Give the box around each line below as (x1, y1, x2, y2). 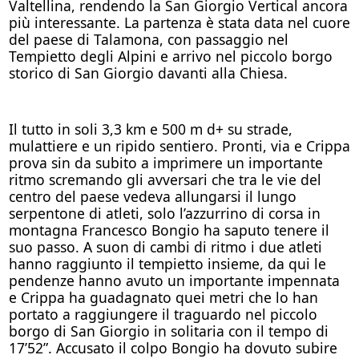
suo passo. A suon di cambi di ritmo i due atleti (8, 236, 322, 256)
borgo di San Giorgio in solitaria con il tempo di (8, 321, 329, 341)
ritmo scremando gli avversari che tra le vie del (8, 169, 321, 189)
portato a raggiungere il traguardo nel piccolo (8, 304, 317, 324)
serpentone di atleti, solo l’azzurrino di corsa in (8, 203, 321, 223)
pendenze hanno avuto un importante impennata (8, 270, 340, 290)
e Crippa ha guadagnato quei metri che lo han (8, 287, 318, 307)
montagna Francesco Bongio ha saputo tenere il (8, 220, 329, 240)
